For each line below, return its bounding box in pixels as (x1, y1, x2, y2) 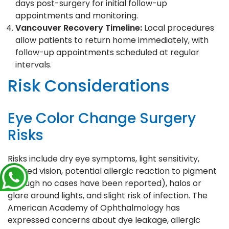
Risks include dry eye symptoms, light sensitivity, (8, 152, 199, 165)
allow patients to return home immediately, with (15, 34, 209, 46)
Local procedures (142, 21, 214, 34)
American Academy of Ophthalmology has (8, 201, 180, 214)
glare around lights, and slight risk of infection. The (8, 189, 208, 201)
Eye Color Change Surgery (8, 108, 196, 128)
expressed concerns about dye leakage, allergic (8, 214, 200, 226)
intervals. (15, 58, 52, 71)
